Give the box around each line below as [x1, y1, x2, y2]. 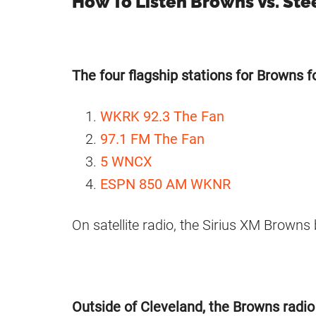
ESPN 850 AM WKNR [100, 176, 231, 193]
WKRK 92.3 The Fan [100, 108, 224, 126]
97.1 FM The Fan [100, 130, 205, 148]
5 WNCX [100, 153, 152, 171]
